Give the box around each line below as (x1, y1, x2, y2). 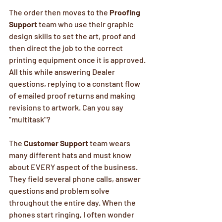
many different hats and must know (9, 150, 133, 160)
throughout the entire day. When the (9, 198, 137, 207)
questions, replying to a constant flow (9, 79, 142, 88)
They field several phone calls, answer (9, 174, 142, 183)
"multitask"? (9, 114, 52, 124)
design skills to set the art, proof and (9, 31, 137, 41)
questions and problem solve (9, 186, 111, 195)
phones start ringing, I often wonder (9, 210, 136, 219)
